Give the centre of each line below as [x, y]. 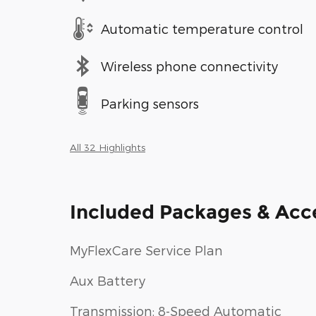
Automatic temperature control [202, 28]
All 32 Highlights [108, 147]
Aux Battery [108, 280]
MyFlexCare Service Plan [146, 250]
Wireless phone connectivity [189, 66]
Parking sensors [150, 103]
